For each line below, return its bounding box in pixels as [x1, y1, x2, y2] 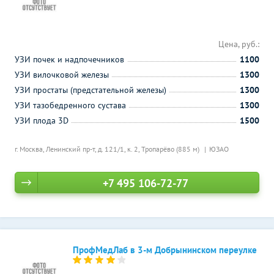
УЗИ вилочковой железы [15, 69, 109, 80]
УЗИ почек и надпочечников [15, 54, 124, 65]
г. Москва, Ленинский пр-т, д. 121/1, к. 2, [15, 144, 141, 154]
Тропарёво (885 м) [141, 144, 201, 154]
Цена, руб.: [218, 39, 259, 50]
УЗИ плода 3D [15, 115, 68, 126]
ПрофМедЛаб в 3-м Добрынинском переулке [73, 244, 257, 256]
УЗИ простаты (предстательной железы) [15, 84, 166, 95]
